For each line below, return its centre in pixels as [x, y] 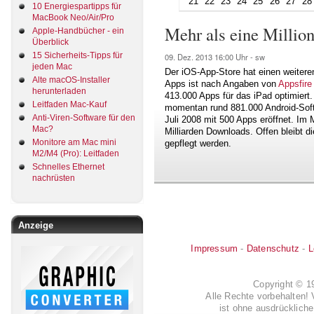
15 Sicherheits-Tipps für [77, 55]
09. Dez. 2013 [190, 57]
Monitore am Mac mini [74, 142]
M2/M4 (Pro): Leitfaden [76, 153]
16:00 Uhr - [235, 57]
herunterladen [59, 91]
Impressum [214, 248]
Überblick [50, 42]
